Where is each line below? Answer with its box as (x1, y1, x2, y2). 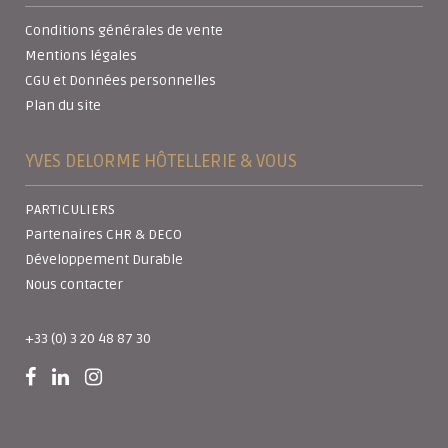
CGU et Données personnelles (25, 71, 216, 89)
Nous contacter (25, 275, 123, 293)
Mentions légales (25, 46, 137, 64)
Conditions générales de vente (25, 21, 223, 39)
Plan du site (25, 96, 101, 114)
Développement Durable (25, 250, 183, 268)
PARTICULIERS (25, 200, 115, 218)
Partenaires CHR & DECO (25, 225, 182, 243)
